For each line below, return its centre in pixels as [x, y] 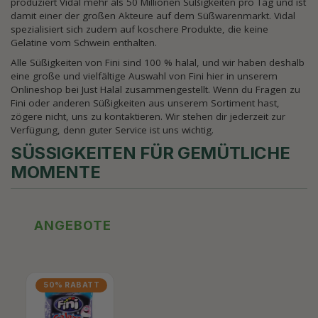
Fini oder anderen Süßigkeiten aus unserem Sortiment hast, [145, 103]
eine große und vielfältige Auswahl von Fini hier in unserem [144, 76]
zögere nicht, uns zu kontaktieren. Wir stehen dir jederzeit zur [148, 116]
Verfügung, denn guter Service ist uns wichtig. [112, 130]
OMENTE [50, 172]
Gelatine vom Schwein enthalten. [84, 43]
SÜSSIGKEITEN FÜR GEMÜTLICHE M [150, 153]
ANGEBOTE [73, 225]
